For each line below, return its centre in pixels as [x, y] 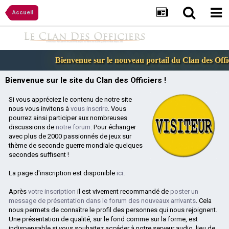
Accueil [23, 13]
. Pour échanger [113, 127]
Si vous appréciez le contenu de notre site [70, 100]
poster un [184, 192]
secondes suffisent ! [39, 155]
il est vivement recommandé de [123, 192]
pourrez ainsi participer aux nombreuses [68, 118]
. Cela [204, 201]
